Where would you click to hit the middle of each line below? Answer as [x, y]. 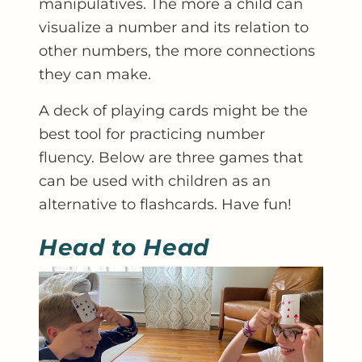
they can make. [97, 74]
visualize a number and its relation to [174, 27]
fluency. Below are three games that [171, 157]
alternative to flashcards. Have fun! [165, 204]
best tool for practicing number [152, 134]
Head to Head [124, 247]
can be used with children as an [155, 181]
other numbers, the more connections [177, 51]
